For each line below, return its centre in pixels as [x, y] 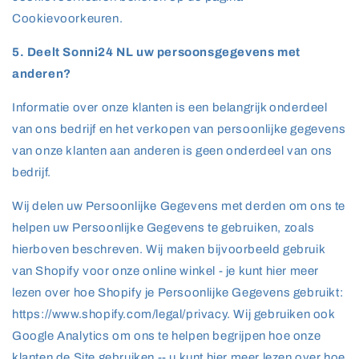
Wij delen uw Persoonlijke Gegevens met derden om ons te [179, 206]
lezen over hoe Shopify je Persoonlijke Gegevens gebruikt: [178, 292]
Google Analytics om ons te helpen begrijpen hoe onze [167, 336]
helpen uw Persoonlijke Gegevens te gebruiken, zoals [163, 228]
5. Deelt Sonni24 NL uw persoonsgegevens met [156, 52]
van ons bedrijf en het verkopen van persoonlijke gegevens [179, 129]
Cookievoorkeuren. [68, 18]
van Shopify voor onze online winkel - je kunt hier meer [166, 271]
